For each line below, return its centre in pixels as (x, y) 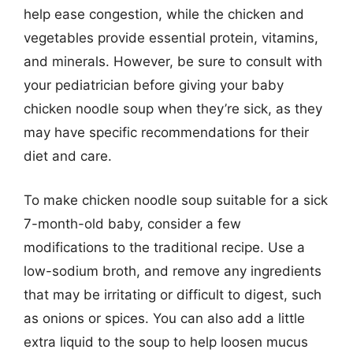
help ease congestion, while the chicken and (164, 14)
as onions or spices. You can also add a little (164, 318)
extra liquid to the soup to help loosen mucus (166, 342)
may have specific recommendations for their (166, 132)
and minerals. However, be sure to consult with (173, 61)
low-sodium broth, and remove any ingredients (173, 271)
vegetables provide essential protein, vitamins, (171, 38)
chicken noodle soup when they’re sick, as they (173, 109)
